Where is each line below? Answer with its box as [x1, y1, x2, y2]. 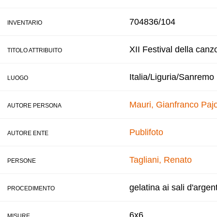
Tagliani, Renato [129, 155, 192, 165]
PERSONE [7, 157, 36, 164]
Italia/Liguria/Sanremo [129, 72, 214, 82]
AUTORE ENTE [7, 130, 48, 137]
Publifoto [129, 127, 163, 137]
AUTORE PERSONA [7, 102, 62, 109]
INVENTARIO [7, 19, 42, 26]
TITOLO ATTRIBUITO [7, 47, 62, 54]
